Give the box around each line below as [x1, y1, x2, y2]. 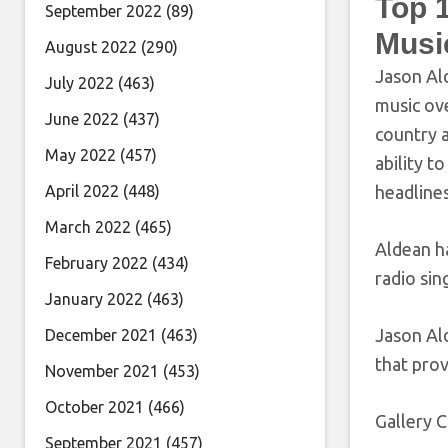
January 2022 [45, 290, 143, 308]
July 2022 [45, 74, 114, 92]
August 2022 [45, 38, 137, 56]
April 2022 [45, 182, 119, 200]
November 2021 [45, 362, 159, 380]
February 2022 [45, 254, 148, 272]
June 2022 [45, 110, 119, 128]
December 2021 [45, 326, 157, 344]
